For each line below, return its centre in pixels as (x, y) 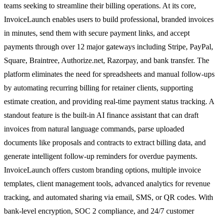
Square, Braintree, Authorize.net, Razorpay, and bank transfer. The (107, 60)
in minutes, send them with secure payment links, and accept (97, 33)
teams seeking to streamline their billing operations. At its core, (100, 5)
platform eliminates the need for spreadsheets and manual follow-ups (109, 74)
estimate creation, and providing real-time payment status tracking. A (109, 101)
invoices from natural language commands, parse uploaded (94, 129)
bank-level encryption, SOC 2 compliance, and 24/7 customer (99, 211)
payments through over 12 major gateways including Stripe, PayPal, (109, 46)
